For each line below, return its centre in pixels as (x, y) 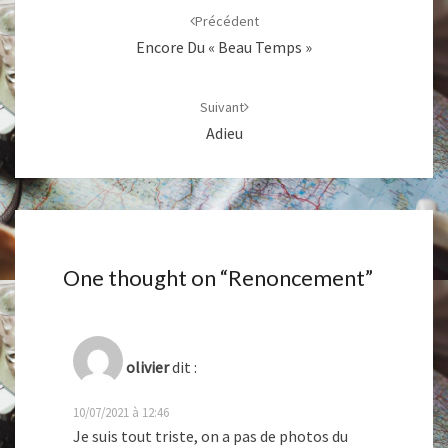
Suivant (221, 107)
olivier (147, 367)
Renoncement (296, 278)
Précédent (226, 21)
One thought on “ (145, 278)
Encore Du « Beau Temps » (224, 47)
